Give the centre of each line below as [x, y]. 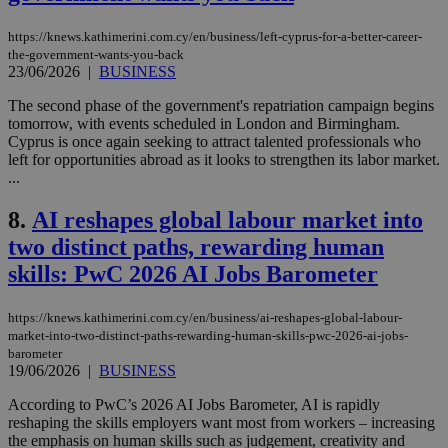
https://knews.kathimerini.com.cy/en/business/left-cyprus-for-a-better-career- [215, 36]
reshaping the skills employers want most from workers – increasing [221, 422]
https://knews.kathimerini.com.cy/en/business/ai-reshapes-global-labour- [205, 317]
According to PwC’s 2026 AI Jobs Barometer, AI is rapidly [194, 404]
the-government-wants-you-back [96, 54]
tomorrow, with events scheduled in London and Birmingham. [204, 123]
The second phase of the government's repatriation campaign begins [221, 105]
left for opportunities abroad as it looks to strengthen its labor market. [224, 159]
